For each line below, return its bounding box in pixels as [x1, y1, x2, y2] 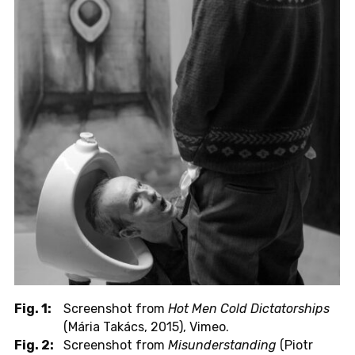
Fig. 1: [14, 300, 52, 316]
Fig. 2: [14, 337, 54, 353]
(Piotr [277, 337, 313, 353]
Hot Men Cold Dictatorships [168, 300, 330, 316]
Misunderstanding [168, 337, 277, 353]
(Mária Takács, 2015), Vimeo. [63, 319, 229, 334]
